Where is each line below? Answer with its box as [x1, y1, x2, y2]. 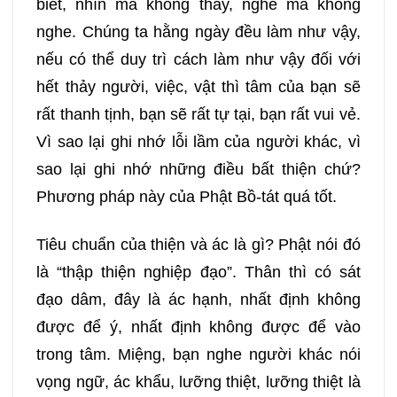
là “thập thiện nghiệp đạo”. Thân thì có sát [36, 262, 361, 281]
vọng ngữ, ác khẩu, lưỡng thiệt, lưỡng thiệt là [36, 372, 361, 391]
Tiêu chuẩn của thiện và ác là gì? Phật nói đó [36, 235, 361, 253]
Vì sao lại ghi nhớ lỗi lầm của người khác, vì [36, 132, 361, 151]
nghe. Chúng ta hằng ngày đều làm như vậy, [36, 22, 361, 41]
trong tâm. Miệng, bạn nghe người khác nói [36, 345, 361, 363]
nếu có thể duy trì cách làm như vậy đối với [36, 50, 361, 68]
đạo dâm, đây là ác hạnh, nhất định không [36, 290, 361, 308]
